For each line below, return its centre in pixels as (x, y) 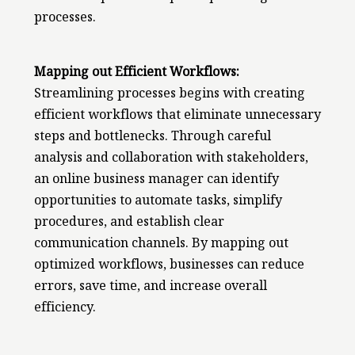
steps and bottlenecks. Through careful (152, 139)
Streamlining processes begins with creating (169, 96)
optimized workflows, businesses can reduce (169, 267)
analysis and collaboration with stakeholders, (171, 160)
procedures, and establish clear (129, 224)
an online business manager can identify (156, 181)
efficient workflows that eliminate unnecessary (177, 117)
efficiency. (65, 310)
